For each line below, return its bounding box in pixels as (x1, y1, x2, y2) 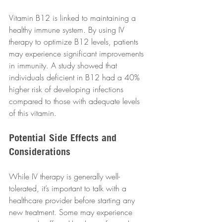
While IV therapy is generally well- (9, 171, 120, 182)
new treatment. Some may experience (9, 207, 135, 218)
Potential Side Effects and (9, 131, 119, 144)
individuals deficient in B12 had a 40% (9, 72, 142, 83)
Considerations (9, 145, 70, 158)
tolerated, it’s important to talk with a (9, 183, 129, 194)
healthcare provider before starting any (9, 195, 137, 206)
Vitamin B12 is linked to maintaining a (9, 12, 138, 24)
